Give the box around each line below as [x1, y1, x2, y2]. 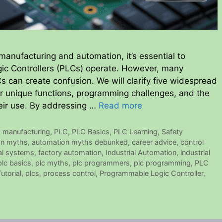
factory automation [38, 148, 102, 157]
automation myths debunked [32, 137, 128, 146]
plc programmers [72, 158, 130, 167]
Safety [162, 127, 183, 136]
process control [43, 168, 96, 177]
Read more [99, 100, 142, 111]
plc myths [35, 158, 68, 167]
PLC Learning [113, 127, 158, 136]
